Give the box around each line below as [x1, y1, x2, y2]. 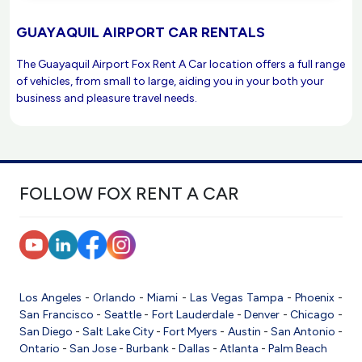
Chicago [290, 308, 335, 322]
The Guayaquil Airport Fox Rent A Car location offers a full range [16, 57, 345, 71]
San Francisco [19, 308, 94, 322]
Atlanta [220, 342, 259, 356]
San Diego [19, 325, 74, 339]
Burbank [126, 342, 169, 356]
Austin [227, 325, 261, 339]
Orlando [93, 291, 137, 305]
